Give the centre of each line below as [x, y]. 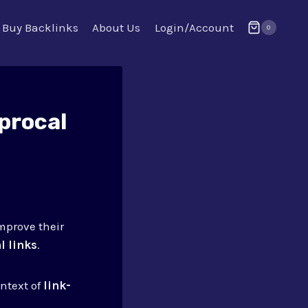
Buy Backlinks [40, 27]
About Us [117, 27]
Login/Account [194, 27]
